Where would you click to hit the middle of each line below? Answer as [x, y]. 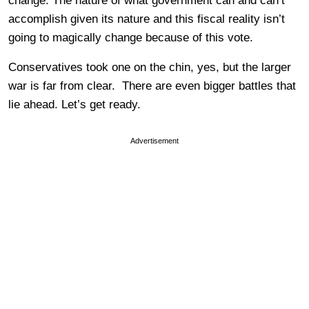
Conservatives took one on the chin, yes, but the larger [150, 67]
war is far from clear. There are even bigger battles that [152, 86]
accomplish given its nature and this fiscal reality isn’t [147, 19]
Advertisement [154, 140]
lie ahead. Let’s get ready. [74, 104]
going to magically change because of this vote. [131, 37]
